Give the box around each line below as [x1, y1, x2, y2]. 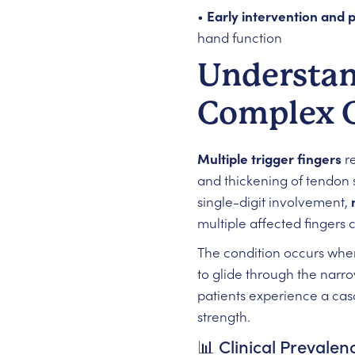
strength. [197, 307, 250, 326]
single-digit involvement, [197, 192, 351, 211]
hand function [197, 28, 282, 47]
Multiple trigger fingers [197, 149, 342, 168]
